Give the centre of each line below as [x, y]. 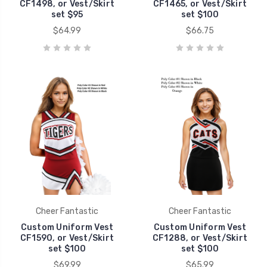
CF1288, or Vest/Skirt [200, 238]
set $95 [67, 14]
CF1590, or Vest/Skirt [67, 238]
